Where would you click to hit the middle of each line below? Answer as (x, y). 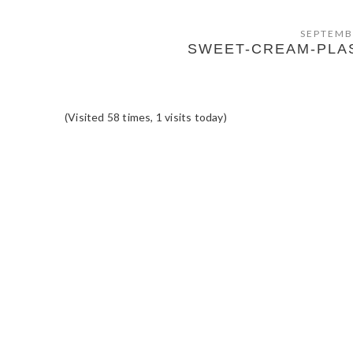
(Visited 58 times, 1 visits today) (146, 117)
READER (118, 171)
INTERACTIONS (161, 199)
